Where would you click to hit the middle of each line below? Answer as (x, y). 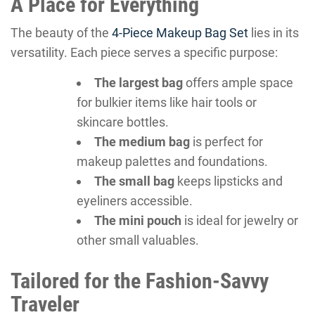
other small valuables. (138, 240)
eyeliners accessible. (135, 201)
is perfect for (226, 142)
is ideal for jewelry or (240, 220)
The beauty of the (61, 33)
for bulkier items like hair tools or (167, 102)
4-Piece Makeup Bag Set (180, 33)
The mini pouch (138, 220)
